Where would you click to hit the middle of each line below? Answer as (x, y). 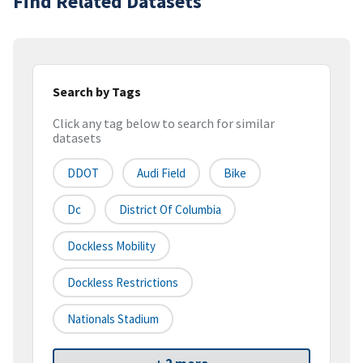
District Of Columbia (170, 210)
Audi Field (161, 173)
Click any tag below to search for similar (164, 124)
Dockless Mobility (111, 246)
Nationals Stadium (113, 319)
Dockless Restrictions (123, 283)
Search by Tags (97, 91)
